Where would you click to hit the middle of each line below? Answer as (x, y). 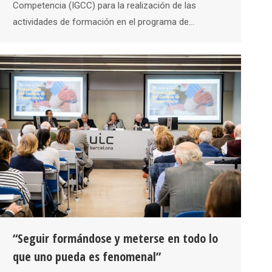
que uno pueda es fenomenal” (87, 257)
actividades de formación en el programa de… (104, 22)
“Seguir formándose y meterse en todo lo (115, 239)
